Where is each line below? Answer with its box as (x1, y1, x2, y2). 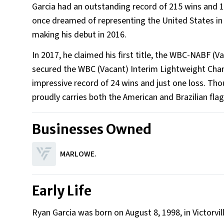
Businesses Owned (32, 121, 151, 137)
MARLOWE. (60, 148, 96, 159)
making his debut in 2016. (32, 28, 128, 41)
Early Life (32, 182, 91, 199)
